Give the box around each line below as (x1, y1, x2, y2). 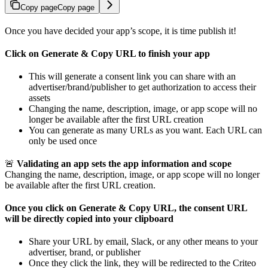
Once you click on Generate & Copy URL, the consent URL (5, 202, 247, 213)
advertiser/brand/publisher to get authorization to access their (29, 81, 256, 92)
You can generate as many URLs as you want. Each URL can (29, 124, 262, 135)
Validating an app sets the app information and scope (17, 158, 232, 169)
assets (29, 92, 50, 103)
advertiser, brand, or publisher (29, 246, 141, 257)
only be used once (29, 135, 97, 146)
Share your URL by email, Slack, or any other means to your (29, 236, 258, 246)
